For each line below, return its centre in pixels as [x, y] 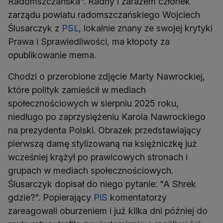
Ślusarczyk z [35, 28]
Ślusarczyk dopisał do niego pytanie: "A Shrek [102, 184]
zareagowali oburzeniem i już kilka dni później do [108, 211]
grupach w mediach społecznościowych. [91, 171]
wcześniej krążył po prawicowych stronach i [98, 157]
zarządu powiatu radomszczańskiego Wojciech [104, 15]
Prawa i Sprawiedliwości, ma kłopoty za [89, 42]
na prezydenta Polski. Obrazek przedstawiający [105, 130]
